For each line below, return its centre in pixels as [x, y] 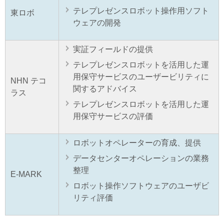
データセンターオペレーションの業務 [141, 158]
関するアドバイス [105, 89]
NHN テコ [28, 81]
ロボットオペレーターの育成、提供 [137, 143]
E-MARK [26, 174]
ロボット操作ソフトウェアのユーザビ [141, 186]
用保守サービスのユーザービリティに [141, 77]
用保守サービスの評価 [113, 116]
